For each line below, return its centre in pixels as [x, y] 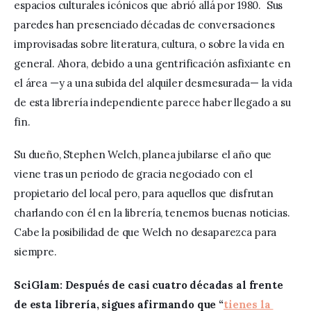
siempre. [35, 252]
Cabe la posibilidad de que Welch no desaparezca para [147, 233]
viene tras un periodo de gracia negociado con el [135, 174]
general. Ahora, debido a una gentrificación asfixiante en [154, 63]
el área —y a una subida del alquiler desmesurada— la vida [154, 83]
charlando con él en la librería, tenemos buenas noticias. [153, 213]
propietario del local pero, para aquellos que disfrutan [145, 194]
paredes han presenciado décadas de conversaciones [146, 24]
